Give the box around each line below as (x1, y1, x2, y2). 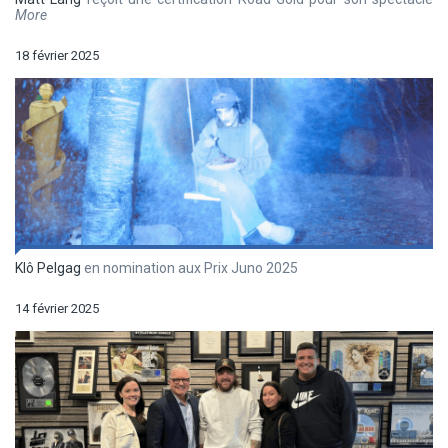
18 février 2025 (15, 48, 99, 64)
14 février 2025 (15, 301, 99, 317)
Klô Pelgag (15, 260, 81, 277)
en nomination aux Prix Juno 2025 (81, 260, 298, 277)
